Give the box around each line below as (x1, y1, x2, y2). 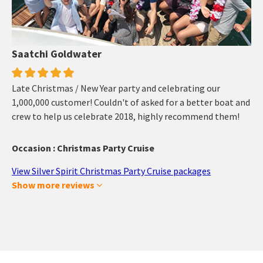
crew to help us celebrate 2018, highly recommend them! (12, 110, 240, 123)
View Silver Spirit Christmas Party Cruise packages (12, 165, 211, 177)
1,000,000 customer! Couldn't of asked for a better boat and (12, 96, 251, 109)
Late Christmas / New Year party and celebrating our (12, 82, 221, 95)
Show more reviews (12, 179, 97, 191)
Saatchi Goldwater (12, 47, 102, 61)
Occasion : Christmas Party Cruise (12, 142, 155, 154)
